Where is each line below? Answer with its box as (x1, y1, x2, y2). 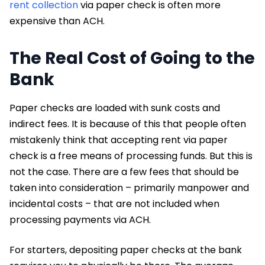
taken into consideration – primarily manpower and (9, 180, 249, 195)
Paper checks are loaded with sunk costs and (9, 101, 220, 115)
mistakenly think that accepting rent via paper (9, 132, 228, 147)
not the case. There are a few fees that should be (9, 164, 239, 179)
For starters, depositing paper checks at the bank (9, 243, 242, 257)
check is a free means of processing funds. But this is (9, 148, 253, 163)
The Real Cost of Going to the (9, 46, 255, 70)
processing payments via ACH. (9, 212, 151, 227)
